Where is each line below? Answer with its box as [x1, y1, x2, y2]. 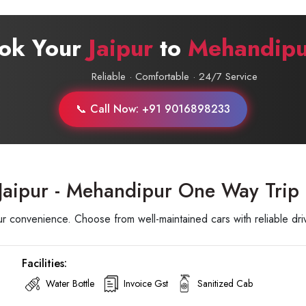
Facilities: [22, 255, 67, 271]
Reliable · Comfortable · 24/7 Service [92, 69, 258, 84]
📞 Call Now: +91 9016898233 [76, 101, 230, 117]
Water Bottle [46, 277, 94, 290]
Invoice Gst [124, 277, 168, 290]
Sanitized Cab [197, 277, 253, 290]
